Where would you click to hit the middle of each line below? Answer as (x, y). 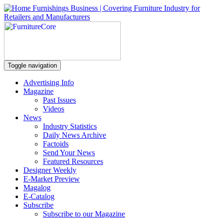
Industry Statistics (70, 126)
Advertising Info (49, 82)
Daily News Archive (74, 135)
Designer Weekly (50, 170)
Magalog (37, 188)
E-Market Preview (52, 179)
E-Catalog (39, 196)
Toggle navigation (32, 65)
